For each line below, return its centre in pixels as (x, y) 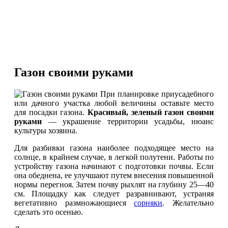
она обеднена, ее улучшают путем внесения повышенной (114, 175)
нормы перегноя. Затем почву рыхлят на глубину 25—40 (114, 184)
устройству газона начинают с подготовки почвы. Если (114, 166)
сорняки (148, 203)
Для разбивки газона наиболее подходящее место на (114, 148)
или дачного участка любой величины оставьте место (114, 103)
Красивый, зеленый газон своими (151, 112)
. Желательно (188, 203)
